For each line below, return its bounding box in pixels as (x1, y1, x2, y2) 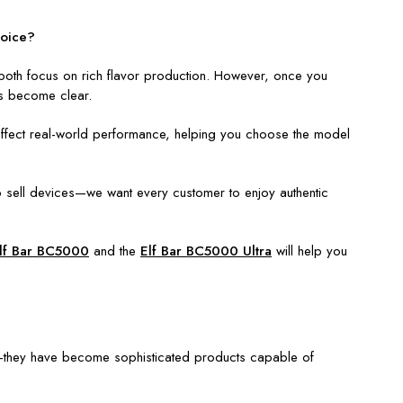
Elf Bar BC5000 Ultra (140, 240, 272, 261)
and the (89, 240, 140, 261)
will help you (272, 240, 347, 261)
